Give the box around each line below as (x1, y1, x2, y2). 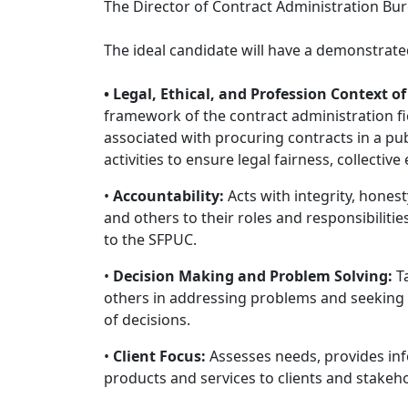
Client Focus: (113, 346, 206, 366)
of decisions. (104, 310, 190, 330)
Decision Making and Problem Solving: (113, 266, 393, 286)
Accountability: (113, 186, 224, 206)
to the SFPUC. (104, 229, 197, 250)
